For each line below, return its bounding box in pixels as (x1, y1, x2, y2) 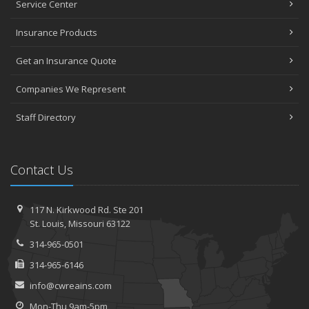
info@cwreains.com (29, 279, 112, 292)
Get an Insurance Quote (16, 54, 117, 67)
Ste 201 (112, 203, 143, 216)
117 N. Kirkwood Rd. (29, 203, 113, 216)
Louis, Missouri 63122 (39, 217, 130, 230)
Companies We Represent (16, 83, 126, 95)
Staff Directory (16, 111, 76, 123)
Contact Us (10, 161, 73, 178)
